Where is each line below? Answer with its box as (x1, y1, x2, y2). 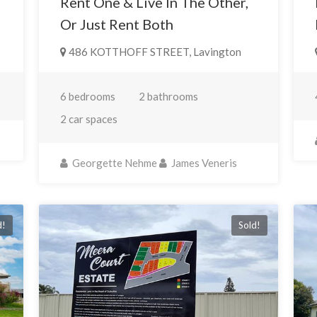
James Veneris (168, 156, 237, 169)
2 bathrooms (138, 89, 198, 103)
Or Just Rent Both (59, 15, 173, 33)
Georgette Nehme (69, 156, 157, 169)
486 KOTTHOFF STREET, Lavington (66, 45, 241, 58)
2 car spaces (59, 112, 117, 125)
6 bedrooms (59, 89, 115, 103)
